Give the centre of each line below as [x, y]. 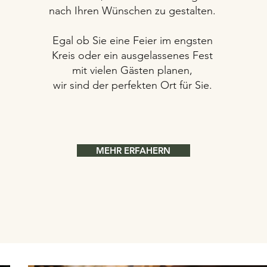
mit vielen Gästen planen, [133, 70]
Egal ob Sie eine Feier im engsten [132, 41]
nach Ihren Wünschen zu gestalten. [133, 11]
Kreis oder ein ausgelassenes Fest [133, 55]
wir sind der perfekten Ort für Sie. [132, 85]
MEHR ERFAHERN [133, 150]
